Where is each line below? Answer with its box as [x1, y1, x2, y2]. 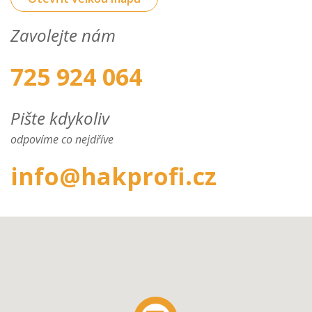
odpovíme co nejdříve [10, 131, 114, 147]
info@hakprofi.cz [10, 159, 217, 192]
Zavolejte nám [10, 23, 116, 47]
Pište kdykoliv [10, 106, 109, 130]
